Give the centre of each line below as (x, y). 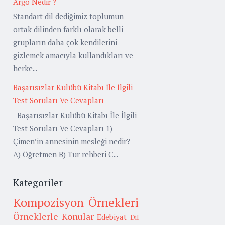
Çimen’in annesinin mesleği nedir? (72, 141)
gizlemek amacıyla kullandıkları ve (73, 55)
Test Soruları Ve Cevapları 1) (63, 128)
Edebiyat (112, 217)
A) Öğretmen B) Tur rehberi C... (66, 154)
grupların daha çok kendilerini (65, 42)
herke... (25, 69)
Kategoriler (38, 183)
